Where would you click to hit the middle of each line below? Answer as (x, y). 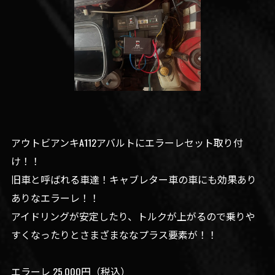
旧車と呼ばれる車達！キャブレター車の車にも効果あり (134, 179)
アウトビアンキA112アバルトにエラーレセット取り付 (127, 142)
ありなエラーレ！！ (55, 197)
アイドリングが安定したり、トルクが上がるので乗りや (133, 216)
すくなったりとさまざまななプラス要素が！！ (114, 234)
